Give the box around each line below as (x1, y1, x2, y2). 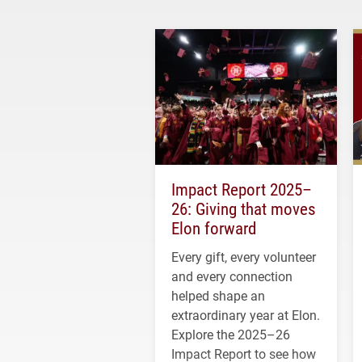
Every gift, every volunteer (171, 248, 316, 266)
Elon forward (171, 217, 256, 240)
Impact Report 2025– (171, 178, 312, 201)
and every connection (171, 267, 293, 285)
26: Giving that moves (171, 197, 316, 221)
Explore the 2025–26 (171, 326, 290, 343)
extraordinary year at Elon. (171, 306, 320, 324)
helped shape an (171, 287, 265, 305)
